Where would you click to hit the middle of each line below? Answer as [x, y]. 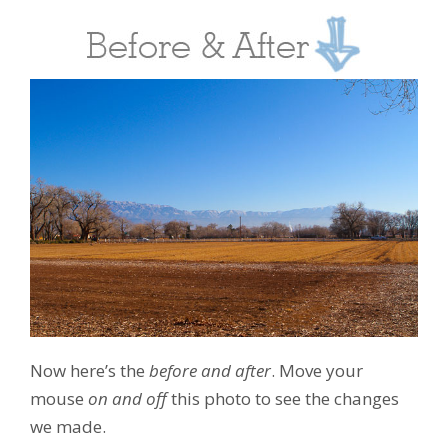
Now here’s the [89, 371]
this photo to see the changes [283, 399]
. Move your [317, 371]
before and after [210, 371]
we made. [68, 427]
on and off [127, 399]
